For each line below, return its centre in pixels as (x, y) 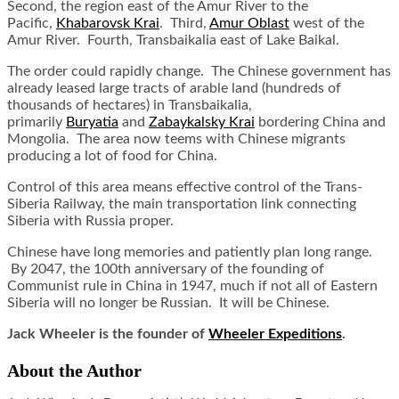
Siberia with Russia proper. (90, 221)
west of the (327, 24)
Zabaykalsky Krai (202, 122)
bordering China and (320, 122)
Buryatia (92, 122)
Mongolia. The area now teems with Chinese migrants (176, 139)
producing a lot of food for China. (112, 156)
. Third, (184, 24)
